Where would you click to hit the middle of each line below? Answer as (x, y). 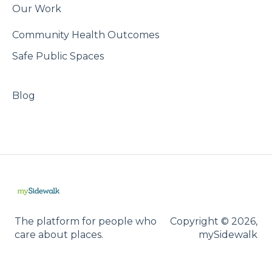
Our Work (37, 8)
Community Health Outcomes (86, 35)
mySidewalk (228, 234)
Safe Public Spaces (58, 56)
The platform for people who (86, 221)
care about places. (59, 234)
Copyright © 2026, (214, 221)
